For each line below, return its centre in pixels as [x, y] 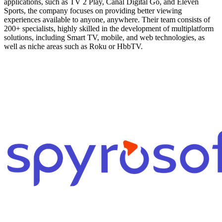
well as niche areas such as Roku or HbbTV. [73, 46]
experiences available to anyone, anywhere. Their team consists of [107, 19]
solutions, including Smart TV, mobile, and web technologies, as [104, 37]
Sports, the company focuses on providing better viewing [93, 10]
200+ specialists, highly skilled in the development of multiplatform [109, 28]
